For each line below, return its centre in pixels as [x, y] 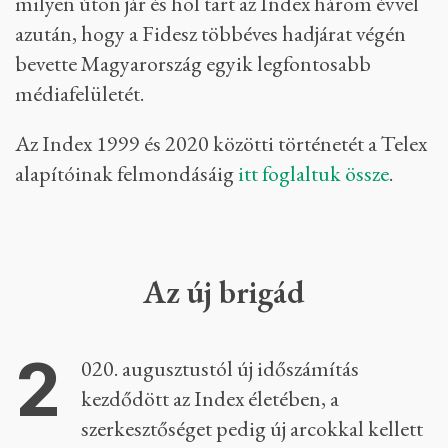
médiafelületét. [79, 93]
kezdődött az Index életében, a [210, 398]
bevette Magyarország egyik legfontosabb [193, 63]
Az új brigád [235, 291]
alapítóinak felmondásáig [126, 173]
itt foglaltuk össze [313, 173]
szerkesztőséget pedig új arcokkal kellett [252, 428]
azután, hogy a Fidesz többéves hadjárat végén [210, 33]
